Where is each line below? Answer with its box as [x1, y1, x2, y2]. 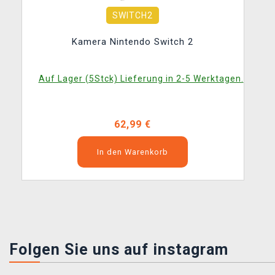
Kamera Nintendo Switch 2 [72, 36, 194, 47]
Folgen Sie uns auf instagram [9, 241, 228, 258]
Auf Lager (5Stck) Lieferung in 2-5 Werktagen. [38, 74, 244, 83]
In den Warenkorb [97, 147, 169, 157]
